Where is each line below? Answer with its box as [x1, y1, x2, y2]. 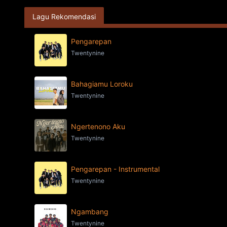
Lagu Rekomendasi [32, 12, 96, 21]
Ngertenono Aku [71, 122, 125, 131]
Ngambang [71, 207, 108, 216]
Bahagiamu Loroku [71, 80, 133, 88]
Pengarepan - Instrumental [71, 165, 160, 173]
